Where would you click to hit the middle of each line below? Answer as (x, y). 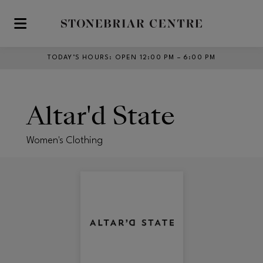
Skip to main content (52, 28)
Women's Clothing (65, 140)
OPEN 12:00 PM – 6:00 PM (165, 58)
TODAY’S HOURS (78, 58)
